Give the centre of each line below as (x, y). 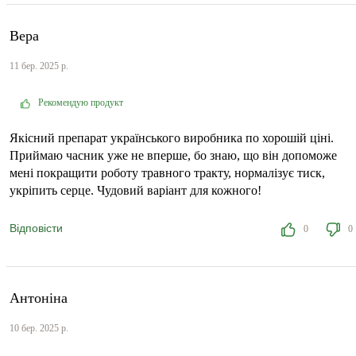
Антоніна (39, 298)
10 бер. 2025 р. (39, 329)
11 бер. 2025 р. (39, 66)
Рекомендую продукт (81, 103)
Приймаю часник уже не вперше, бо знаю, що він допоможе (173, 156)
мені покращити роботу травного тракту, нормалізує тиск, (167, 173)
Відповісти (36, 228)
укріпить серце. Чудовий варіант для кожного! (135, 191)
